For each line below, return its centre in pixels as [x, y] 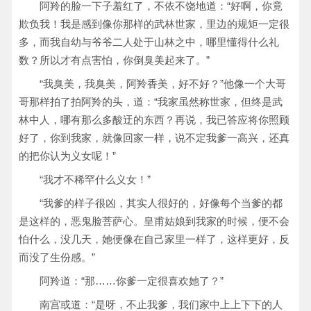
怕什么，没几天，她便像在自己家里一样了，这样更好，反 [154, 239]
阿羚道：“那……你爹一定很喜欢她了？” [132, 281]
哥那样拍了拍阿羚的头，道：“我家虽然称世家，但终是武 [151, 102]
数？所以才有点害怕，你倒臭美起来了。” [114, 60]
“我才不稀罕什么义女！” [95, 179]
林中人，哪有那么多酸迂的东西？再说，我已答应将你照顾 [154, 120]
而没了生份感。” [57, 257]
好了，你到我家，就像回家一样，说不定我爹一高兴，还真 [154, 138]
